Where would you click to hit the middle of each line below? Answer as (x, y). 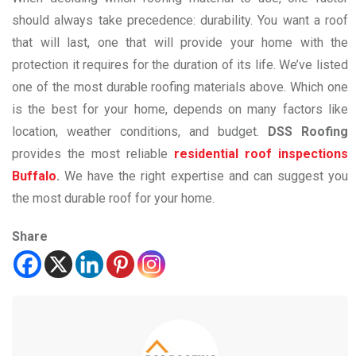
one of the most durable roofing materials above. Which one (180, 87)
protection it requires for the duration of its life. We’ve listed (180, 65)
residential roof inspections (258, 154)
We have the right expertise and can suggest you (207, 176)
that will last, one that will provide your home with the (180, 43)
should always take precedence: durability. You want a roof (180, 20)
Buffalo (34, 176)
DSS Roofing (308, 132)
